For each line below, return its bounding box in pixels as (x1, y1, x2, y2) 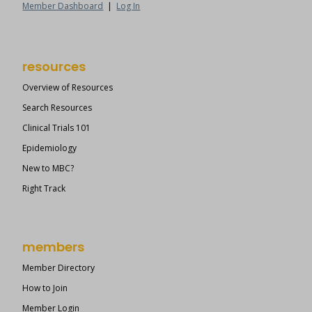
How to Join (22, 282, 68, 295)
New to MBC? (22, 162, 75, 175)
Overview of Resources (22, 81, 114, 94)
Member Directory (22, 262, 95, 274)
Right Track (22, 182, 66, 195)
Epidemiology (22, 142, 77, 155)
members (22, 238, 85, 256)
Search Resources (22, 102, 93, 114)
